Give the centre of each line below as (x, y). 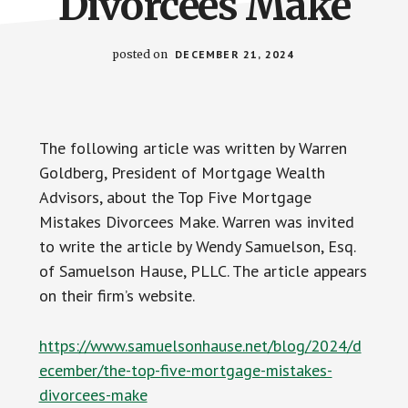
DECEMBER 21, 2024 (235, 54)
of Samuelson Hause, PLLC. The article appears (203, 271)
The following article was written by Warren (193, 148)
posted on (142, 54)
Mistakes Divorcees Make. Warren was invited (196, 222)
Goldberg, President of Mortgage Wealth (182, 173)
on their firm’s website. (117, 296)
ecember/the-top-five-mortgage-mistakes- (185, 370)
